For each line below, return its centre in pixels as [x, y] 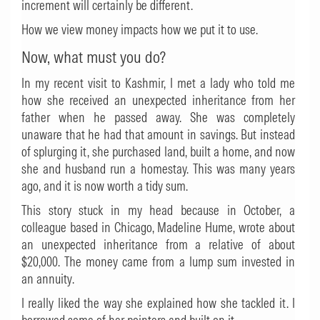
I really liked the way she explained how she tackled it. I [158, 303]
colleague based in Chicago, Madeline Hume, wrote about [158, 227]
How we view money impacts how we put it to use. [140, 30]
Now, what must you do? [95, 57]
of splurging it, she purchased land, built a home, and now [158, 152]
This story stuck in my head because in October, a [158, 210]
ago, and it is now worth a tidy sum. [105, 186]
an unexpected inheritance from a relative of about [158, 245]
